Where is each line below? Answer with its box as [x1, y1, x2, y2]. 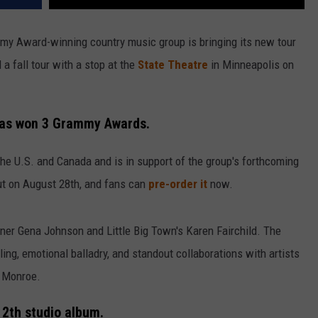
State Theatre [138, 57, 208, 72]
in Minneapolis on [208, 57, 294, 72]
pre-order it [148, 176, 207, 191]
